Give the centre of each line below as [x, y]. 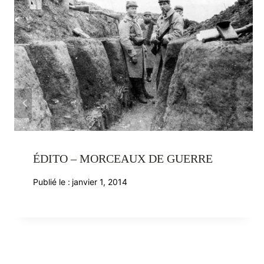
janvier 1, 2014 [100, 181]
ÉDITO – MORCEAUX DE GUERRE [123, 158]
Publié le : [52, 181]
